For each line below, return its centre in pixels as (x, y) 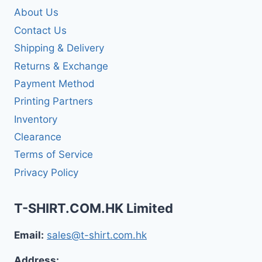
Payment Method (54, 83)
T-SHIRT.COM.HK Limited (94, 208)
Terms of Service (54, 155)
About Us (36, 13)
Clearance (38, 137)
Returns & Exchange (61, 66)
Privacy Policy (46, 172)
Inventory (36, 119)
